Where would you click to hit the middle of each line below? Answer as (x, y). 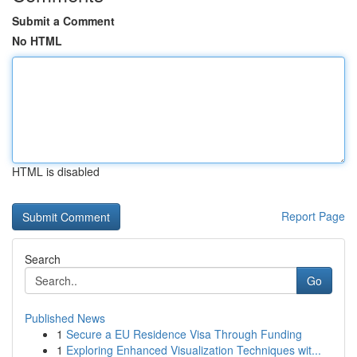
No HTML (37, 41)
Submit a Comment (63, 21)
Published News (65, 318)
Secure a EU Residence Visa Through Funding (184, 334)
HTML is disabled (56, 171)
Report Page (313, 216)
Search (43, 259)
